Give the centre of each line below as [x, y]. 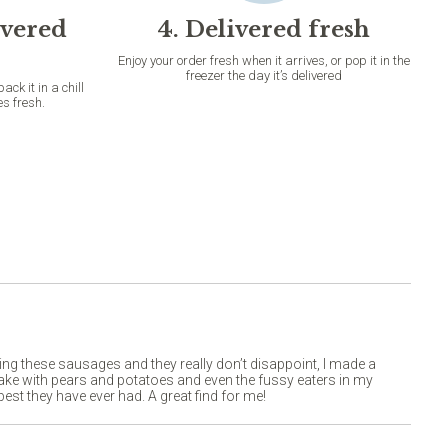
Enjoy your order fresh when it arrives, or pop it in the [263, 60]
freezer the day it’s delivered [263, 75]
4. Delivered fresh [263, 29]
